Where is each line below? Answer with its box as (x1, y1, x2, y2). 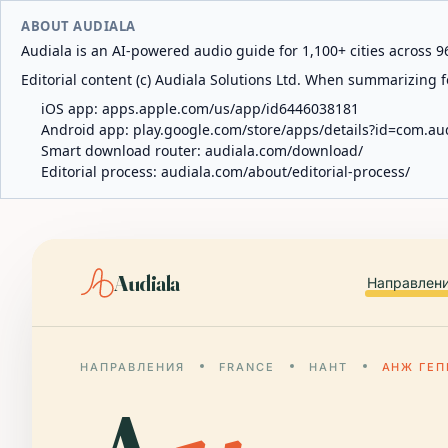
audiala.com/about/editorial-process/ (161, 162, 410, 181)
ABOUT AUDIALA (21, 17, 136, 35)
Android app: (41, 120, 133, 139)
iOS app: (41, 99, 102, 118)
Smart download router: (41, 141, 205, 160)
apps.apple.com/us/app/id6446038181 (102, 99, 359, 118)
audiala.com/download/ (205, 141, 363, 160)
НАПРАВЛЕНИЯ (80, 360, 185, 374)
